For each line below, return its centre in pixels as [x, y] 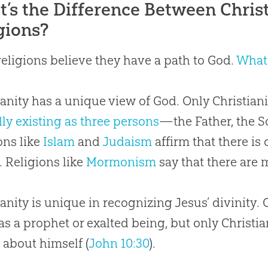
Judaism [127, 142]
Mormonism [121, 162]
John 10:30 [119, 243]
